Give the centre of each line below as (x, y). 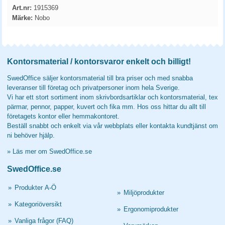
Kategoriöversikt (38, 204)
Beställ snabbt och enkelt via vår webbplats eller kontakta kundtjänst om (113, 126)
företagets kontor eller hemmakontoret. (63, 116)
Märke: (22, 18)
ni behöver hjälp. (31, 135)
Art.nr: (22, 8)
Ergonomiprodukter (151, 209)
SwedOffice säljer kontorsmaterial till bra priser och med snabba (100, 78)
